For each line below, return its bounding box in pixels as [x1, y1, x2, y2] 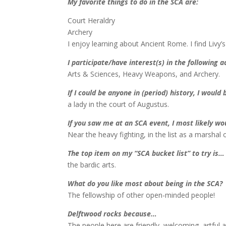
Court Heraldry [68, 16, 116, 26]
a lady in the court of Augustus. [68, 99, 169, 109]
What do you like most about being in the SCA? [68, 179, 223, 189]
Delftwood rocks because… [68, 209, 157, 219]
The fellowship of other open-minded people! [68, 190, 215, 200]
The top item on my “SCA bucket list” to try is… [68, 148, 225, 158]
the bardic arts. [68, 160, 117, 170]
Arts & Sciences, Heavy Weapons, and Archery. [68, 69, 220, 79]
